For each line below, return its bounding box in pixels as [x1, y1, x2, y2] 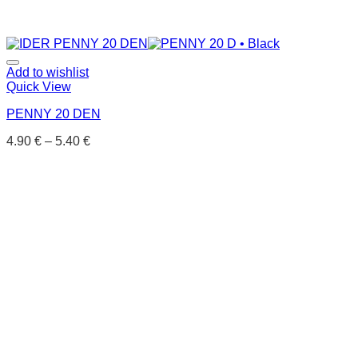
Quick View [6, 80, 71, 93]
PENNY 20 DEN [6, 107, 101, 121]
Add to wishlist [6, 66, 89, 79]
